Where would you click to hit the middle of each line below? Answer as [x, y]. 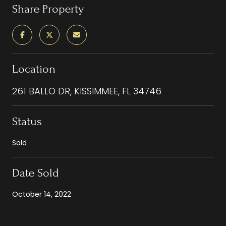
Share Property [48, 9]
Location [34, 69]
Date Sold [36, 173]
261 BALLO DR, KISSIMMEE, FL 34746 [87, 91]
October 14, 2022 [42, 194]
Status [27, 121]
